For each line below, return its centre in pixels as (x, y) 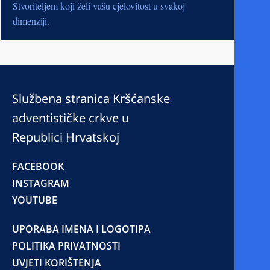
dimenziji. (31, 20)
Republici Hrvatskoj (66, 137)
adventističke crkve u (71, 118)
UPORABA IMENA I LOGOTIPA (81, 229)
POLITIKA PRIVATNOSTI (66, 246)
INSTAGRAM (41, 183)
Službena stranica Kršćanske (91, 98)
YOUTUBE (35, 200)
